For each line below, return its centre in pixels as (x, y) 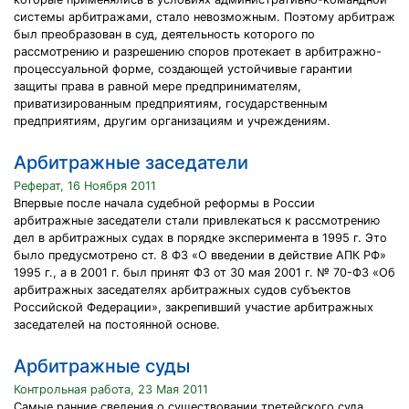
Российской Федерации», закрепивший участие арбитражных (194, 307)
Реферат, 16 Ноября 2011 (85, 186)
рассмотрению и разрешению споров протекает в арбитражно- (198, 52)
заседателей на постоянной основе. (117, 325)
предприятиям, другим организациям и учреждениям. (172, 121)
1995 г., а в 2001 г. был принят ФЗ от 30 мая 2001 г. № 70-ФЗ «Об (204, 273)
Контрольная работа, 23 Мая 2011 (111, 389)
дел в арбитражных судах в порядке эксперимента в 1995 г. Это (200, 238)
